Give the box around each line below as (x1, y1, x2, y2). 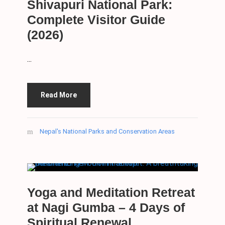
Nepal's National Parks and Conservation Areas (40, 128, 175, 136)
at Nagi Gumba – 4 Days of (27, 200, 185, 215)
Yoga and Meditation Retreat (27, 185, 195, 200)
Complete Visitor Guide (27, 13, 165, 27)
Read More (41, 91, 77, 99)
